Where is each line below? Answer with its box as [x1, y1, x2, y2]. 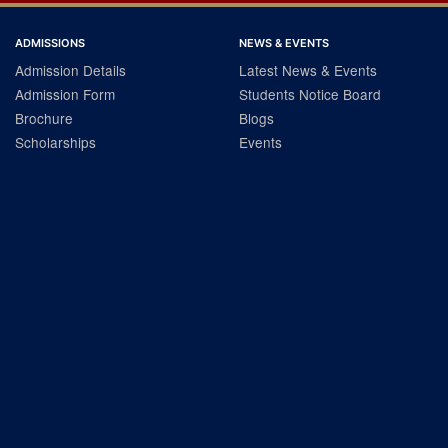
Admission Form [15, 84, 115, 104]
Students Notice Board [239, 84, 381, 104]
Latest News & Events [239, 60, 377, 80]
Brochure [15, 108, 73, 128]
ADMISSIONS [15, 36, 85, 50]
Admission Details [15, 60, 126, 80]
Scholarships [15, 132, 96, 152]
